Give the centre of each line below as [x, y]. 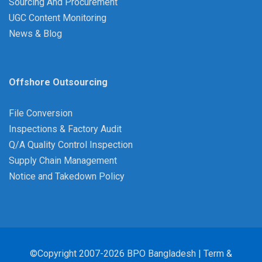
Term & [217, 254]
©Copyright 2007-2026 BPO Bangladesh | [116, 254]
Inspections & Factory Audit [65, 129]
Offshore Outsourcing [58, 82]
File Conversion [41, 113]
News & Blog [35, 34]
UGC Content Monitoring [58, 18]
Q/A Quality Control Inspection [71, 145]
